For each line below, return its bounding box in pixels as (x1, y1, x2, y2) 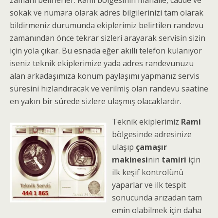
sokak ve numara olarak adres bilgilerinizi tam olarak (10, 7, 203, 18)
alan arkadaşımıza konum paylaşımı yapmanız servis (10, 71, 200, 81)
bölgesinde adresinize (112, 129, 192, 140)
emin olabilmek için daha (112, 205, 201, 216)
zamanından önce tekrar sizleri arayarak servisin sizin (10, 33, 205, 43)
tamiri (160, 154, 186, 165)
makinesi (112, 154, 148, 165)
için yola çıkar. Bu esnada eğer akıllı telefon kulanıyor (10, 45, 202, 56)
